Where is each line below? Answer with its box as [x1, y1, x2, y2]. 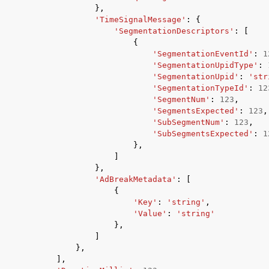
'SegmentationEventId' [153, 49, 253, 58]
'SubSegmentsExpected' [153, 129, 253, 138]
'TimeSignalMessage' [95, 15, 186, 24]
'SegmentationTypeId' [153, 83, 249, 92]
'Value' [133, 209, 167, 218]
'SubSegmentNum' [153, 118, 225, 127]
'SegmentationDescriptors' [114, 26, 234, 35]
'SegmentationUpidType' [153, 61, 258, 70]
